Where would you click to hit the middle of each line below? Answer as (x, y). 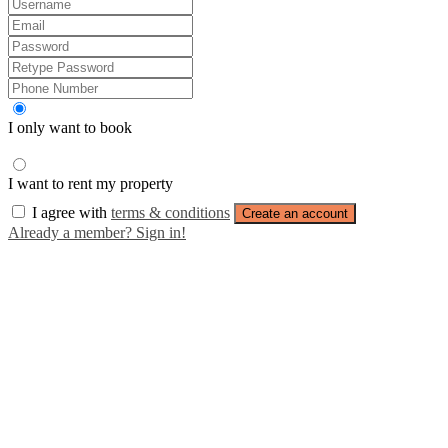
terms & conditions (170, 212)
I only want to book (70, 127)
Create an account (295, 213)
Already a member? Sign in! (97, 232)
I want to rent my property (90, 183)
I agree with (71, 212)
